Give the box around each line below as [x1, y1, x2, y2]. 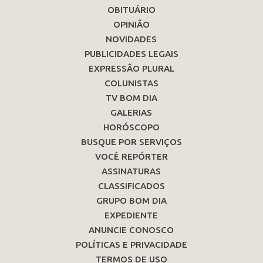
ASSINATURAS [102, 166, 161, 177]
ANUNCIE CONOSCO [89, 225, 174, 235]
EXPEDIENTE [104, 210, 159, 221]
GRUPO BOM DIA [96, 195, 167, 206]
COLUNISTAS [104, 78, 159, 89]
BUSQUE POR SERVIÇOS [80, 137, 182, 147]
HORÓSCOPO [103, 122, 160, 133]
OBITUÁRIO [107, 5, 156, 15]
